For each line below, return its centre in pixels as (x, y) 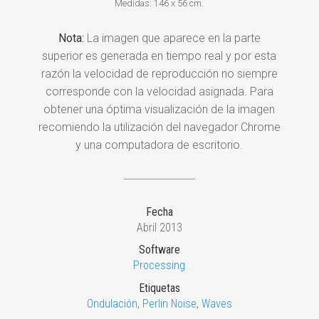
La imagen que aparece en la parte (172, 38)
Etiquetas (159, 288)
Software (159, 250)
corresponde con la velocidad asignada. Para (159, 91)
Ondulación (112, 303)
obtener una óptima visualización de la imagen (159, 109)
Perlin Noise (169, 303)
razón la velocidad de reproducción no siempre (159, 73)
